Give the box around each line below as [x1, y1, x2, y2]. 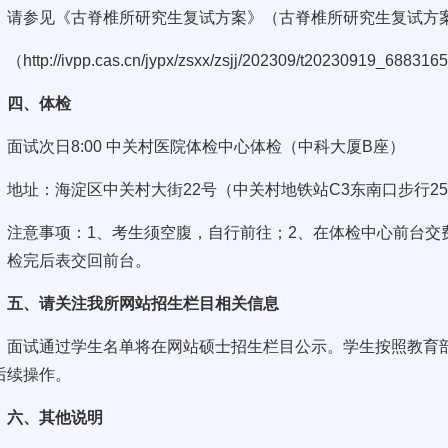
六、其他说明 [7, 409, 104, 426]
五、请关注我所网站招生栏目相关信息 [7, 295, 280, 312]
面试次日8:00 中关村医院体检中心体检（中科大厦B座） [7, 138, 406, 155]
